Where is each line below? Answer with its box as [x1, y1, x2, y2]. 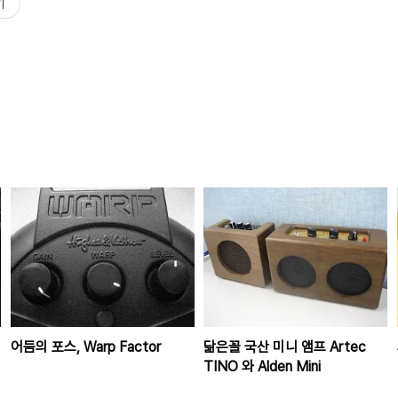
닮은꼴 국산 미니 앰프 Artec [203, 338, 367, 355]
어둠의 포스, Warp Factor [10, 338, 161, 355]
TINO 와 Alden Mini [203, 357, 322, 375]
